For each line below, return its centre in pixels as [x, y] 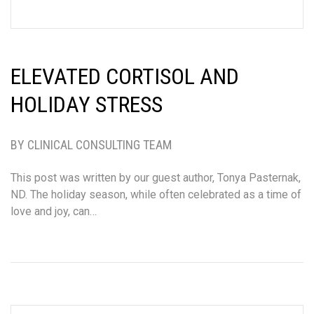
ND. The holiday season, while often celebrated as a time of [156, 194]
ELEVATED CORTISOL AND [125, 76]
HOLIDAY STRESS [87, 104]
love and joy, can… [54, 211]
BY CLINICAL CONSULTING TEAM [91, 144]
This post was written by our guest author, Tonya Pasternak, [156, 177]
